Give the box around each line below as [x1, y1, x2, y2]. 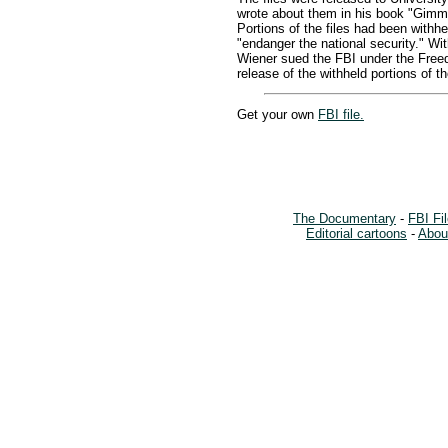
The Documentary [293, 211, 396, 226]
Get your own [237, 107, 318, 122]
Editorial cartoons [306, 226, 407, 241]
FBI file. [318, 107, 364, 122]
